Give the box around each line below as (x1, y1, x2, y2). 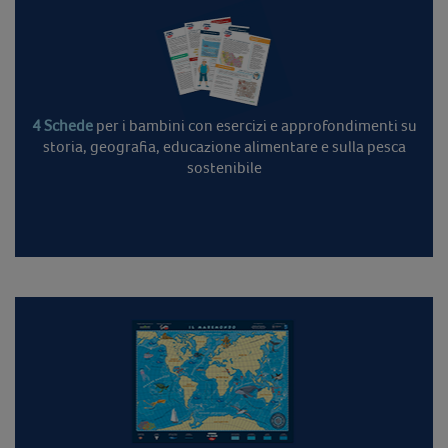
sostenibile (186, 157, 262, 176)
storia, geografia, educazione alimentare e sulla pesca (42, 136, 406, 155)
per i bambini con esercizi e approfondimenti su (95, 115, 417, 134)
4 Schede (31, 115, 93, 134)
